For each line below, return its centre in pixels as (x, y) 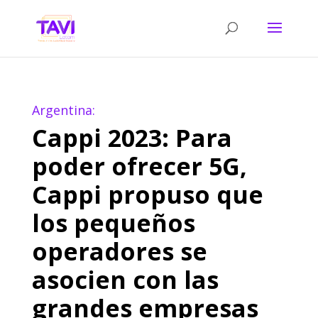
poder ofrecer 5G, (139, 166)
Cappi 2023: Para (132, 138)
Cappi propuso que (147, 194)
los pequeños (113, 223)
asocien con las (125, 280)
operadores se (119, 251)
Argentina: (63, 110)
